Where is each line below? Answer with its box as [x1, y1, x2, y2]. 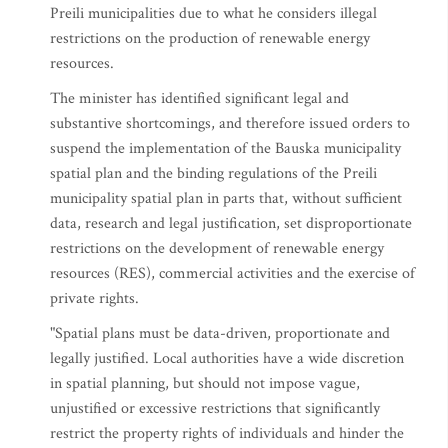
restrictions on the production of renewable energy [50, 28, 370, 49]
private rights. [50, 288, 139, 309]
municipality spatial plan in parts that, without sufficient [50, 188, 402, 209]
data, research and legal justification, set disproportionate [50, 213, 412, 234]
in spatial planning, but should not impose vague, [50, 373, 360, 394]
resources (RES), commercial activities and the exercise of [50, 263, 415, 284]
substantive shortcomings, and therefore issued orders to [50, 113, 410, 134]
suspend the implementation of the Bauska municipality [50, 138, 401, 159]
